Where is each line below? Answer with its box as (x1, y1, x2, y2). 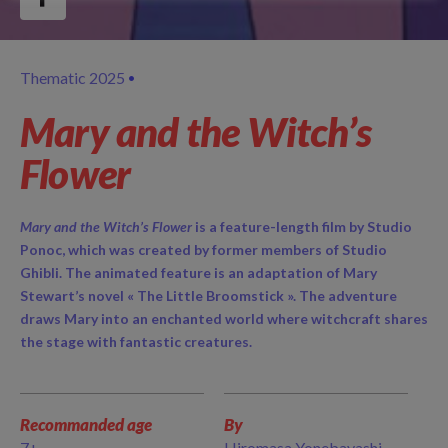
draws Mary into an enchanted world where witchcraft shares (20, 310, 428, 327)
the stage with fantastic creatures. (20, 333, 252, 350)
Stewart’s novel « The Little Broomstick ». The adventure (20, 287, 397, 304)
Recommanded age (20, 414, 152, 435)
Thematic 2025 (20, 68, 125, 87)
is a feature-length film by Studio (192, 218, 412, 235)
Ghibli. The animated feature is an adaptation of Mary (20, 264, 377, 281)
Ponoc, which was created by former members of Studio (20, 241, 387, 258)
